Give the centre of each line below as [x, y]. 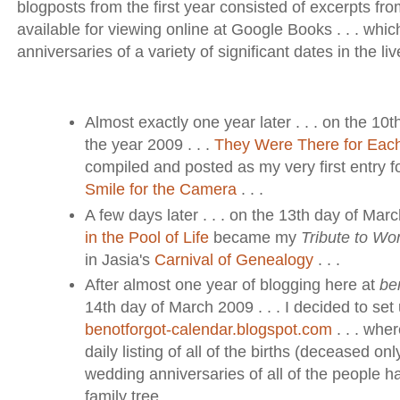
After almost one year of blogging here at [232, 285]
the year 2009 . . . [149, 145]
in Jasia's [119, 259]
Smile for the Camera [160, 190]
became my [254, 237]
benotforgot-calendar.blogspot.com [208, 330]
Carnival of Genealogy [233, 259]
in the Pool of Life [146, 237]
